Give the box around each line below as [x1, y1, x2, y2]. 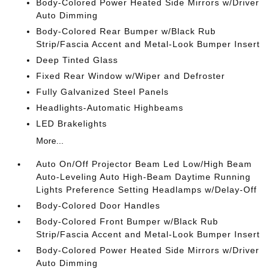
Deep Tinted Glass [36, 55, 119, 65]
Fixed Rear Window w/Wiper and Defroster [36, 71, 226, 81]
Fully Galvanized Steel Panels [36, 87, 169, 97]
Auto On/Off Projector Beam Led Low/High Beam [36, 159, 253, 169]
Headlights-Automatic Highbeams [36, 103, 184, 113]
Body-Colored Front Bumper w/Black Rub [36, 217, 219, 227]
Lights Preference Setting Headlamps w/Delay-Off [36, 185, 257, 195]
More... [36, 136, 64, 146]
